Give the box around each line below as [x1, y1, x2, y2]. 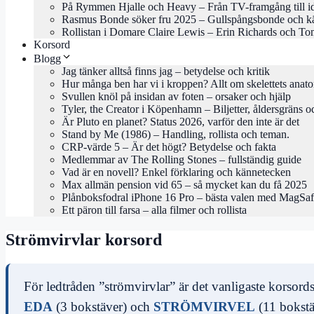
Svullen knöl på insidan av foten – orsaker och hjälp [62, 90, 291, 103]
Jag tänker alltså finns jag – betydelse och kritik [62, 65, 270, 78]
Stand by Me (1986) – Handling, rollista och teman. [62, 128, 289, 141]
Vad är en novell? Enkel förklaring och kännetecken [62, 166, 291, 179]
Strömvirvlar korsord [6, 230, 162, 249]
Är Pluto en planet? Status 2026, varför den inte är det [62, 116, 299, 128]
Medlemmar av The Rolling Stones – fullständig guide [62, 153, 301, 166]
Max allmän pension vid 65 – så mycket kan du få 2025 [62, 179, 307, 191]
